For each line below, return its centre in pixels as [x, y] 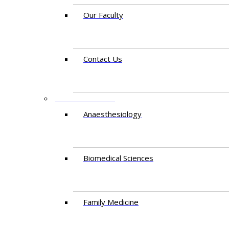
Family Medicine [111, 202]
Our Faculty [103, 15]
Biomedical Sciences [118, 158]
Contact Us [103, 59]
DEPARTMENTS [85, 98]
